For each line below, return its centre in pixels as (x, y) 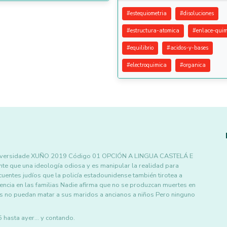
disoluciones (199, 13)
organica (195, 65)
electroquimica (148, 65)
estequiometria (148, 13)
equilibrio (142, 48)
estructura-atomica (155, 31)
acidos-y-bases (189, 48)
